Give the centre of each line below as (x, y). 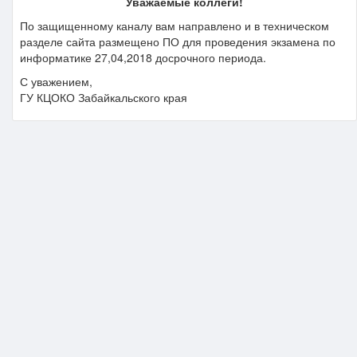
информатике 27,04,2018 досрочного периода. (143, 57)
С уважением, (56, 81)
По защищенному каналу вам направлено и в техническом (175, 25)
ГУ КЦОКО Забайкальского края (104, 97)
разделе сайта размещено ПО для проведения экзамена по (178, 41)
